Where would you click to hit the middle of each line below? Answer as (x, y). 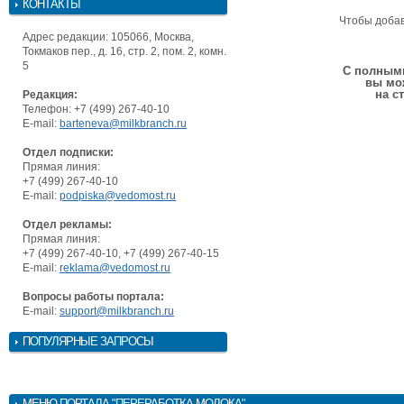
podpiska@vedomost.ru (118, 195)
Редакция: (50, 94)
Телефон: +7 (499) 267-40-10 (96, 109)
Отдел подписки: (68, 152)
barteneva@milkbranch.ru (123, 123)
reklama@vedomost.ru (115, 267)
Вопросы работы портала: (93, 296)
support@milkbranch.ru (117, 311)
